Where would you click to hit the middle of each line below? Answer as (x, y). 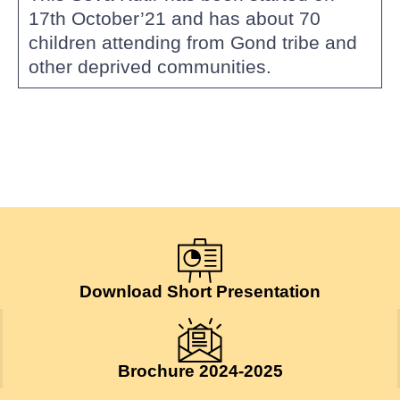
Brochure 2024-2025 (200, 371)
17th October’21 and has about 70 (174, 19)
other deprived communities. (152, 67)
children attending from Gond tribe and (192, 43)
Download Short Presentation (200, 292)
